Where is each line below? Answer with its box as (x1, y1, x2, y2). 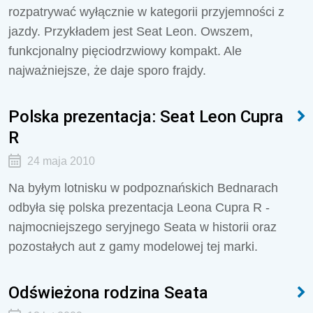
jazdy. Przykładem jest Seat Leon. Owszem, (8, 24, 253, 38)
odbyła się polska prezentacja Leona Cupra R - (8, 201, 270, 214)
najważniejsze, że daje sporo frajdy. (8, 64, 206, 78)
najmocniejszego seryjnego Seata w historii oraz (8, 220, 277, 234)
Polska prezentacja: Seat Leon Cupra (8, 106, 284, 126)
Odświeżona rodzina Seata (8, 282, 208, 303)
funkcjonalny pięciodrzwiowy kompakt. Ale (8, 44, 242, 58)
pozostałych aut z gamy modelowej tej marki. (8, 240, 258, 254)
